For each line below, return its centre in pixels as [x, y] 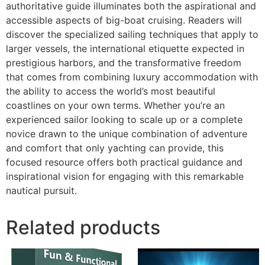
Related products [83, 227]
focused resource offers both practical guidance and [124, 162]
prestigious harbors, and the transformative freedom [124, 62]
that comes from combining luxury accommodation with [132, 77]
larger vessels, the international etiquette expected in [125, 48]
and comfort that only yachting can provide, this [115, 148]
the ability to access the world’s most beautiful [111, 91]
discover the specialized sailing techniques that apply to [132, 34]
